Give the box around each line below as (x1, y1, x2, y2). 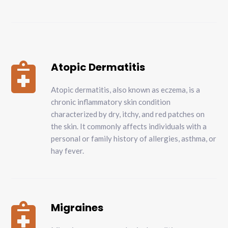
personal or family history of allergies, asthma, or (51, 134, 217, 144)
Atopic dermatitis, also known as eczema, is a (51, 85, 201, 95)
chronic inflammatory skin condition (51, 97, 171, 107)
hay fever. (51, 146, 84, 156)
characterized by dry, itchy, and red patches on (51, 109, 205, 119)
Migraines (51, 201, 104, 215)
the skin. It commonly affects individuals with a (51, 122, 207, 131)
